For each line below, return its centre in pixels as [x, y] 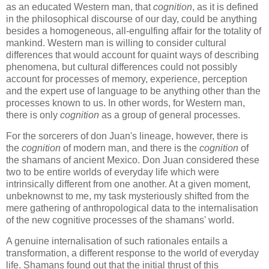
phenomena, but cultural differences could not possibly [122, 67]
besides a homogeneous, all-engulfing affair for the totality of [134, 31]
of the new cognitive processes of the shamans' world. [120, 220]
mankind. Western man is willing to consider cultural [116, 43]
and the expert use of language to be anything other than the [133, 91]
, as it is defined [225, 7]
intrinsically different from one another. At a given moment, [128, 184]
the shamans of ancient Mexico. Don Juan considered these [133, 160]
